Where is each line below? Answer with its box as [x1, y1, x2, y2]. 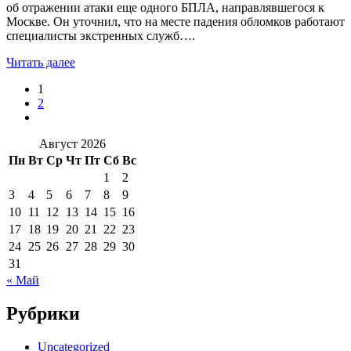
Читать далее [6, 55, 75, 69]
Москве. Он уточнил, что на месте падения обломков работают [6, 14, 345, 28]
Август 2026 [39, 136, 106, 150]
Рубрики [6, 302, 80, 324]
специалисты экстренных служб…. [6, 28, 195, 42]
